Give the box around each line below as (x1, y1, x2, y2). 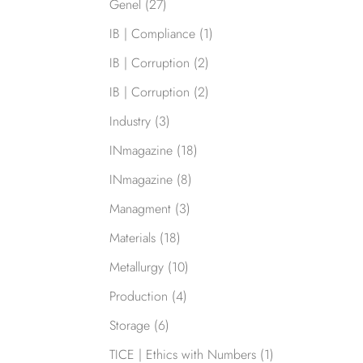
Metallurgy (109, 258, 164, 277)
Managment (109, 199, 171, 219)
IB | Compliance (109, 24, 195, 44)
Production (109, 287, 168, 306)
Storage (109, 316, 150, 335)
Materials (109, 228, 156, 248)
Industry (109, 112, 151, 131)
